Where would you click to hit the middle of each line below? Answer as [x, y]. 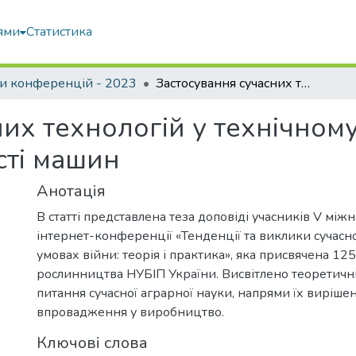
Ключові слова [92, 343]
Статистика [60, 32]
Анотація [71, 191]
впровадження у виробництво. [130, 312]
